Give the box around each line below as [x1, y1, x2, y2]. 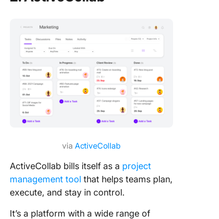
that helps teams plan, [81, 174, 173, 184]
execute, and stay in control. [10, 187, 125, 197]
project [122, 160, 151, 171]
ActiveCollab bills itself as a [10, 160, 122, 171]
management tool [10, 174, 81, 184]
